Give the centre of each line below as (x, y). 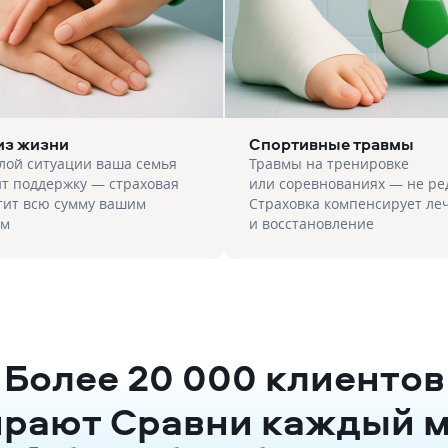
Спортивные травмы (331, 144)
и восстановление (311, 223)
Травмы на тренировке (329, 163)
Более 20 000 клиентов (224, 377)
